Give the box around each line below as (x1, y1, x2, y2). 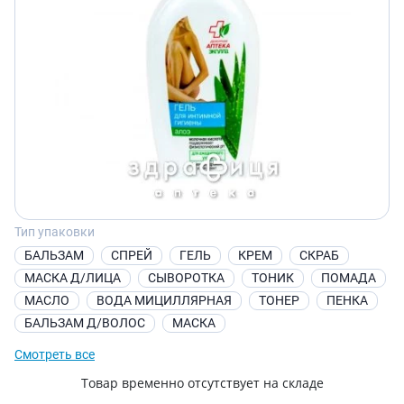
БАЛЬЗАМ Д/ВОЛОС (24, 316, 145, 330)
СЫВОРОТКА (148, 271, 225, 285)
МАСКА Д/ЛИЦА (24, 271, 121, 285)
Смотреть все (14, 347, 95, 362)
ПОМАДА (321, 271, 376, 285)
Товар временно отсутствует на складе (80, 374, 324, 391)
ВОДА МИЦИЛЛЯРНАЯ (96, 293, 232, 308)
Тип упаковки (14, 225, 95, 239)
